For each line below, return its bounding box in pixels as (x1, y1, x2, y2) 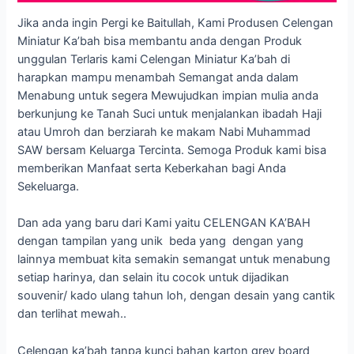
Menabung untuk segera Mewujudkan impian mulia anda (17, 88, 319, 103)
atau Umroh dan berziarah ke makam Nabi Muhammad (17, 124, 311, 139)
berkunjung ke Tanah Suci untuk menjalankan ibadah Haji (17, 106, 322, 121)
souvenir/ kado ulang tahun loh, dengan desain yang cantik (17, 288, 336, 303)
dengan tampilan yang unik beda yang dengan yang (17, 234, 304, 249)
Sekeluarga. (17, 179, 80, 194)
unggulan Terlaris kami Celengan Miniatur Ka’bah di (17, 51, 291, 66)
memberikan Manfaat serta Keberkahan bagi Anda (17, 160, 287, 175)
